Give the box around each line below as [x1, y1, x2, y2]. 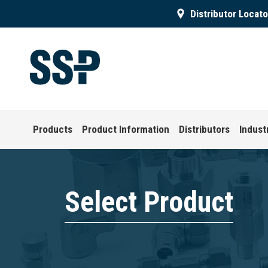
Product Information [82, 123, 170, 135]
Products [33, 123, 73, 135]
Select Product [65, 185, 233, 219]
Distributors [179, 123, 230, 135]
